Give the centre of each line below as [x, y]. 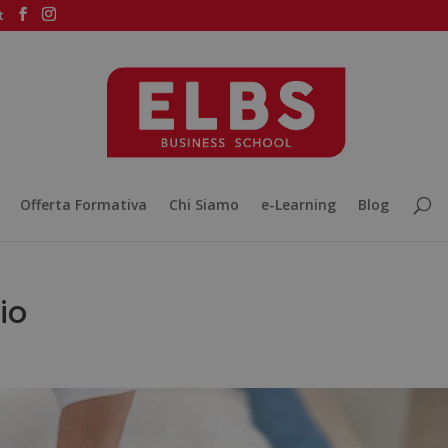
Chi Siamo [203, 204]
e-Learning [298, 204]
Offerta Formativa [83, 204]
